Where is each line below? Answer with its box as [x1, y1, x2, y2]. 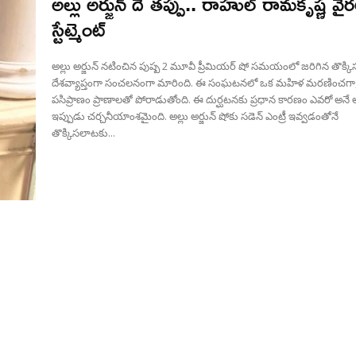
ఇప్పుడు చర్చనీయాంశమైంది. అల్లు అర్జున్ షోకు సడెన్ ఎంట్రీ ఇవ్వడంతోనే [52, 109, 339, 124]
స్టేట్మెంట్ [52, 10, 106, 49]
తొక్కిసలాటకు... [52, 126, 116, 141]
